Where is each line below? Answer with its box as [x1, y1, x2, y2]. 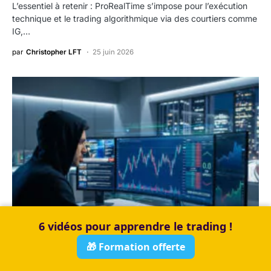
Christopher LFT [26, 48, 82, 57]
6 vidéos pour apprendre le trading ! [39, 219, 232, 233]
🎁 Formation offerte [86, 240, 185, 253]
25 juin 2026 [92, 48, 134, 57]
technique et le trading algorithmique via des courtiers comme [12, 13, 257, 24]
